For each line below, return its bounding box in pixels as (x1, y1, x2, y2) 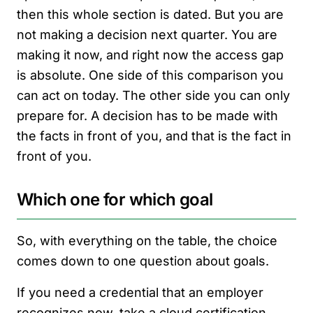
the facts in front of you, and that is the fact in (17, 129, 291, 143)
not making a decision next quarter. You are (17, 27, 277, 42)
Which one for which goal (17, 189, 213, 210)
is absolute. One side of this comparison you (17, 68, 284, 82)
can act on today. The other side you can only (17, 88, 290, 103)
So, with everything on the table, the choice (17, 233, 277, 248)
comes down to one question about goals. (17, 254, 269, 268)
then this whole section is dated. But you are (17, 7, 284, 22)
